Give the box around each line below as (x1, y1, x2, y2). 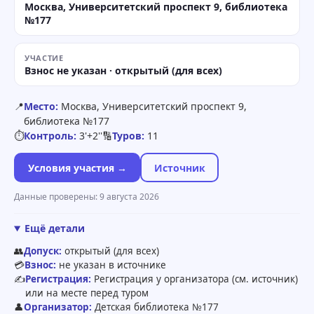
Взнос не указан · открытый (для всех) (25, 64, 222, 77)
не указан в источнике (56, 259, 166, 271)
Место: (24, 100, 58, 113)
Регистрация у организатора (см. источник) (91, 273, 298, 285)
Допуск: (24, 245, 62, 257)
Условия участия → (27, 161, 127, 175)
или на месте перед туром (25, 287, 149, 299)
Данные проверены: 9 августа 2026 (14, 191, 159, 203)
